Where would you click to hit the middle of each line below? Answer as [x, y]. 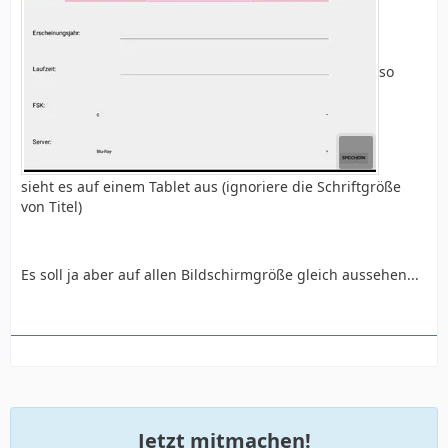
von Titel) [51, 206]
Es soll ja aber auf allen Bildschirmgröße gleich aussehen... [220, 274]
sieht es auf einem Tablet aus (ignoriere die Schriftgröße [211, 186]
